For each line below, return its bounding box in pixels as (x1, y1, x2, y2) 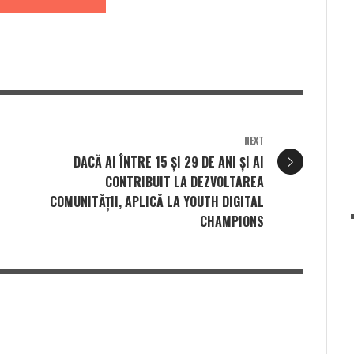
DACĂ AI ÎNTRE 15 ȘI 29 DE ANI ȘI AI (73, 153, 264, 172)
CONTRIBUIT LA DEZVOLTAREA (105, 172, 264, 192)
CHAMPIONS (200, 212, 264, 232)
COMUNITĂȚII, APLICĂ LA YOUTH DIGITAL (50, 192, 264, 212)
